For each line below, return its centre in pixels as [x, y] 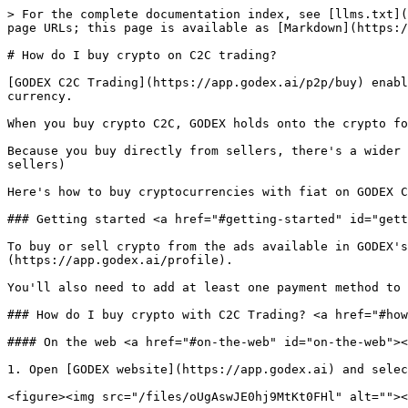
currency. [40, 96]
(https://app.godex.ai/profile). [120, 260]
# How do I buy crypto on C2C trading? [142, 55]
